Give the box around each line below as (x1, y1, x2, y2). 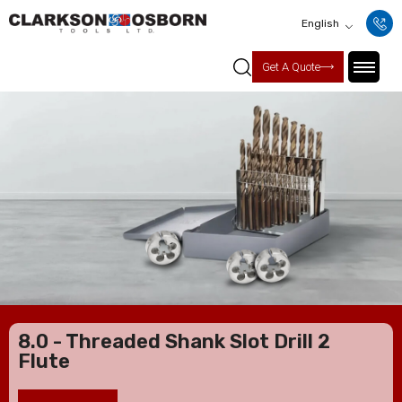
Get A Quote (262, 60, 320, 74)
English (301, 17, 339, 30)
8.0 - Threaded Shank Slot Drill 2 (18, 329, 330, 354)
